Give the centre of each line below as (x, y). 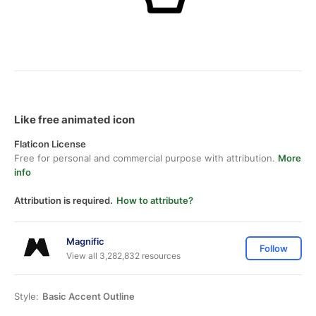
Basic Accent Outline (89, 296)
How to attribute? (155, 200)
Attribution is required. (63, 200)
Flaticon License (50, 144)
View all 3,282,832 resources (123, 255)
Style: (26, 296)
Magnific (85, 241)
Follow (274, 248)
